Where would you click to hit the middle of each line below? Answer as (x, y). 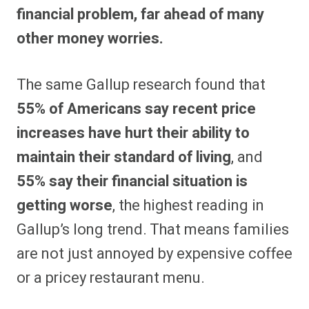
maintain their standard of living (124, 158)
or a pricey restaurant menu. (111, 278)
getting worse (64, 206)
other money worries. (90, 39)
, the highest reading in (188, 206)
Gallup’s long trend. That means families (153, 230)
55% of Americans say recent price (136, 109)
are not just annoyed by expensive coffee (154, 254)
